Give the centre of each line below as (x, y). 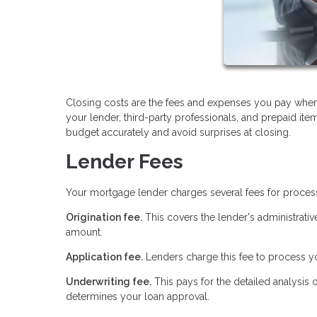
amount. (84, 232)
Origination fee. (104, 217)
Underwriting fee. (109, 281)
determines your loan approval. (138, 296)
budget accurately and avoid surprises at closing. (178, 132)
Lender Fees (125, 161)
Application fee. (104, 257)
